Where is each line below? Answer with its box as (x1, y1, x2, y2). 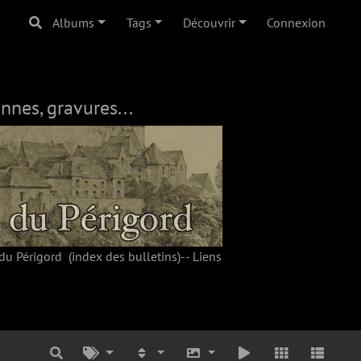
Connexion (267, 15, 326, 31)
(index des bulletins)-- (62, 248, 193, 264)
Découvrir (182, 15, 235, 31)
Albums (52, 15, 95, 31)
